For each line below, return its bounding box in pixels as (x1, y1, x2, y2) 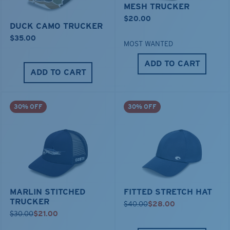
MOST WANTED (124, 40, 173, 48)
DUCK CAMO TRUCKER (10, 21, 103, 31)
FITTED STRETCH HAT (124, 186, 212, 197)
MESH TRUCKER (124, 2, 189, 12)
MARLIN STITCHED (10, 186, 85, 197)
